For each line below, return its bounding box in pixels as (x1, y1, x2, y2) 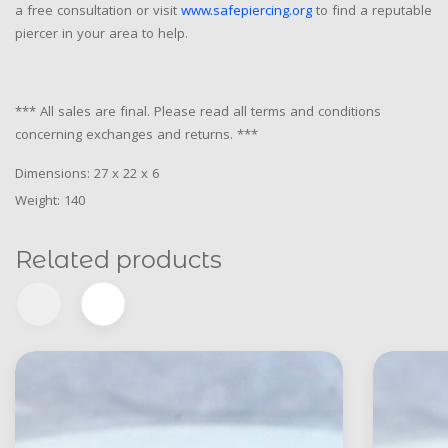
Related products (15, 244, 222, 274)
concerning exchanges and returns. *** (15, 124, 258, 147)
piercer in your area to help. (15, 23, 188, 46)
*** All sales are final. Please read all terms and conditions (15, 101, 381, 124)
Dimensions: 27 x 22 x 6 (15, 163, 159, 186)
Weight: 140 (15, 190, 85, 213)
